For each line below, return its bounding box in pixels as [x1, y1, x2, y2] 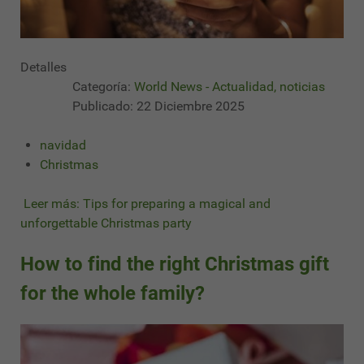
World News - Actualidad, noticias [134, 78, 325, 94]
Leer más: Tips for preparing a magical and [20, 195, 271, 211]
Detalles [20, 58, 67, 75]
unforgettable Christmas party [20, 214, 192, 231]
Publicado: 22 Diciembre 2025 [72, 97, 245, 114]
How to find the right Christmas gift [20, 252, 329, 275]
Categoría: [69, 78, 134, 94]
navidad [40, 136, 86, 153]
